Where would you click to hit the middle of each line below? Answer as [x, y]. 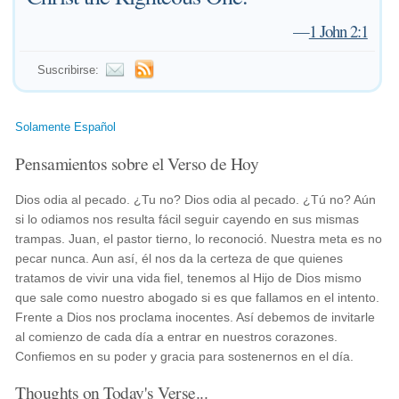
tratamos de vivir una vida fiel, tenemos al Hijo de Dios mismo [189, 278]
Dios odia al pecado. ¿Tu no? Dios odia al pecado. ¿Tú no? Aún [196, 199]
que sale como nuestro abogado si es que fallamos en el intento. [198, 297]
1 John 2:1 [338, 31]
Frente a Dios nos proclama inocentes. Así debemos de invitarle [195, 317]
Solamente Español [66, 127]
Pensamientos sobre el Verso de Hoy [137, 163]
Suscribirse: [69, 70]
